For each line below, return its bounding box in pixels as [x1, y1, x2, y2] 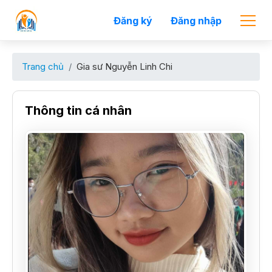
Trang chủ [22, 61, 64, 72]
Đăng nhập [171, 15, 222, 27]
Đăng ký [114, 15, 152, 27]
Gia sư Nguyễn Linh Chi [76, 61, 172, 72]
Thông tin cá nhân [25, 103, 132, 118]
